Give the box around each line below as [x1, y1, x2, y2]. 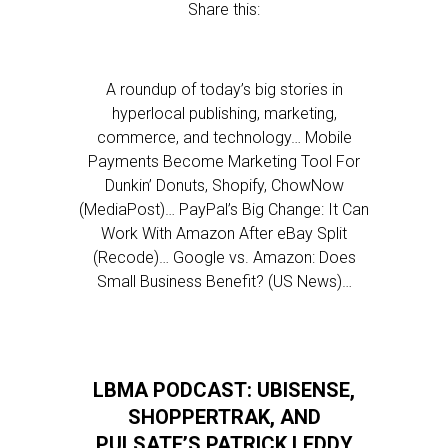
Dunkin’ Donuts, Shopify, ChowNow [104, 176, 344, 195]
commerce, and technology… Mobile [96, 128, 352, 147]
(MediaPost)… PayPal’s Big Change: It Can [79, 200, 369, 219]
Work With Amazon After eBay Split [101, 224, 347, 243]
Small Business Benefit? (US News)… [96, 272, 352, 291]
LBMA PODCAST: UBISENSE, [93, 378, 355, 402]
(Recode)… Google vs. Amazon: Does [92, 248, 356, 267]
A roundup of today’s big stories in [105, 80, 343, 99]
